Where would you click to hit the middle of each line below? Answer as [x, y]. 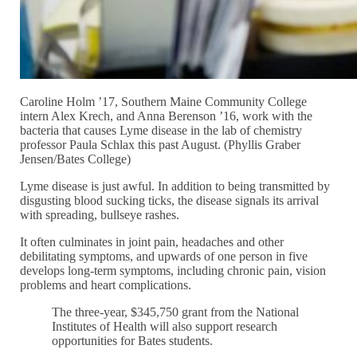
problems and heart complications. [106, 285]
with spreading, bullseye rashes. [100, 215]
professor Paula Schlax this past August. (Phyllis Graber [161, 145]
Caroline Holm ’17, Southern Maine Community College [164, 102]
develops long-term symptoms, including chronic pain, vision [173, 271]
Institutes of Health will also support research [165, 327]
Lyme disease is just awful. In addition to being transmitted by [175, 186]
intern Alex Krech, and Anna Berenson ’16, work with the [167, 116]
